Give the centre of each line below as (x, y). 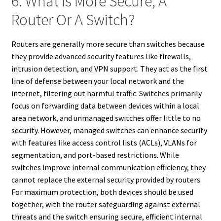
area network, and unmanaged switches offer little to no (106, 118)
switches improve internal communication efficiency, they (108, 167)
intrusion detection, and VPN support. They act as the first (109, 68)
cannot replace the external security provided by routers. (106, 179)
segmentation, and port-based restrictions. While (95, 155)
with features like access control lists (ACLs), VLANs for (104, 142)
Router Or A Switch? (73, 20)
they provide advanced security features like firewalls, (101, 56)
